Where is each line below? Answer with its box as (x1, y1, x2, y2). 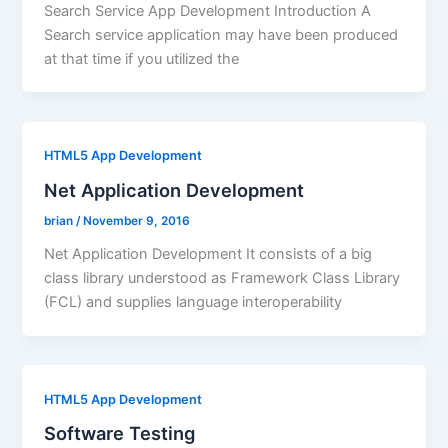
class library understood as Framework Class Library (44, 268, 401, 287)
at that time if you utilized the (44, 49, 240, 68)
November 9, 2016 (83, 214, 191, 229)
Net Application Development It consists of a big (44, 244, 373, 263)
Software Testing (44, 422, 196, 445)
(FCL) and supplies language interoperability (44, 292, 343, 311)
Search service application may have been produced (44, 25, 399, 44)
